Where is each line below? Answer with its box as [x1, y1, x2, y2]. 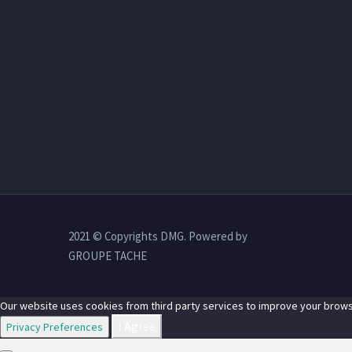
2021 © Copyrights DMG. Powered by [68, 229, 247, 244]
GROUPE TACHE [68, 248, 147, 264]
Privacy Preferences [6, 320, 103, 335]
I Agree [118, 318, 156, 335]
